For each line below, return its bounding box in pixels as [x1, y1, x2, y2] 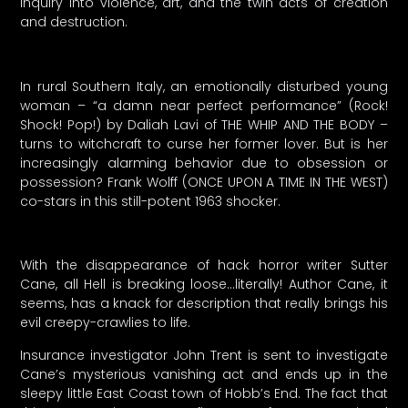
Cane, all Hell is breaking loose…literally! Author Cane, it [20, 275, 388, 294]
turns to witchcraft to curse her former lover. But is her [20, 134, 388, 153]
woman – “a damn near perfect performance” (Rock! [20, 96, 388, 115]
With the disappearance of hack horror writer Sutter [20, 256, 388, 275]
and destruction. [20, 13, 128, 32]
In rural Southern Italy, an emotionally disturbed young [20, 76, 388, 96]
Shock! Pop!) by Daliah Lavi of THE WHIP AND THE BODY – [20, 115, 388, 134]
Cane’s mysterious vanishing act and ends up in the [20, 364, 388, 383]
